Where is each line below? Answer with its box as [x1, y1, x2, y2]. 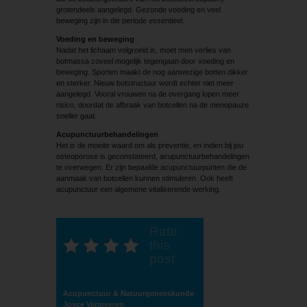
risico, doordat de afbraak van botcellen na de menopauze [56, 100, 249, 109]
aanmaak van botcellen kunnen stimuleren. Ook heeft [56, 173, 233, 182]
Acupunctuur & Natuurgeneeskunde [62, 288, 194, 297]
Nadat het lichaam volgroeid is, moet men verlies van [56, 45, 231, 54]
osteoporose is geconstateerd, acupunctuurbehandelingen [56, 151, 249, 160]
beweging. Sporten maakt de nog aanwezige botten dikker [56, 67, 248, 76]
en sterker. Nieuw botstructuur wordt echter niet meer [56, 78, 234, 87]
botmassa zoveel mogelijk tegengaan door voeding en [56, 56, 234, 65]
